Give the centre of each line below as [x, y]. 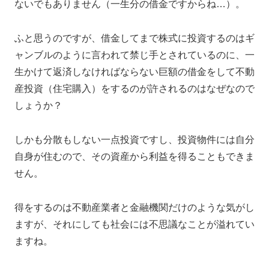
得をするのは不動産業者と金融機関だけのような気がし [134, 207]
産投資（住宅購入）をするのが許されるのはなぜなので [134, 89]
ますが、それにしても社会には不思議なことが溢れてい [134, 224]
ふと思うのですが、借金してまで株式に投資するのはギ [134, 38]
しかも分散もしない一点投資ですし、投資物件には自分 [134, 139]
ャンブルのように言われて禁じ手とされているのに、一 [134, 55]
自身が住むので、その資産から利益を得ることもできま [134, 156]
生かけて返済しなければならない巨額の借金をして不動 [134, 72]
